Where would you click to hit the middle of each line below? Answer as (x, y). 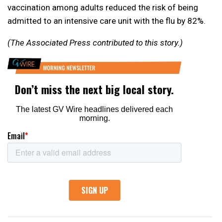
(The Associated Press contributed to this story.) (95, 43)
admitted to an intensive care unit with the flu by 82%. (107, 21)
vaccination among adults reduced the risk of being (103, 8)
